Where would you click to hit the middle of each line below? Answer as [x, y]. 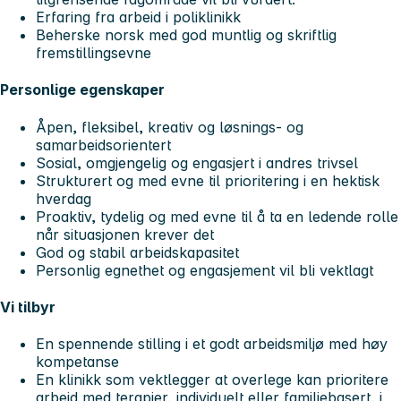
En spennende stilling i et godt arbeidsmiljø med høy [212, 344]
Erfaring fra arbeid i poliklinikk [138, 17]
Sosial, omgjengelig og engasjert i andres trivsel [199, 162]
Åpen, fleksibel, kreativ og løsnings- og [170, 127]
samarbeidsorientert [103, 145]
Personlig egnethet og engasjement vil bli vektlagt [205, 270]
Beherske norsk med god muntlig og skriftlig [186, 35]
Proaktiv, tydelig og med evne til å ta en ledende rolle [217, 216]
